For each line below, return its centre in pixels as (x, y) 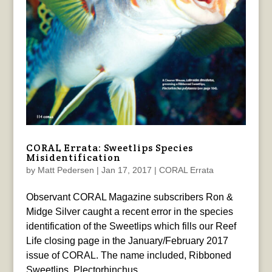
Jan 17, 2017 (126, 170)
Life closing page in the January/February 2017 (127, 240)
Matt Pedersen (66, 170)
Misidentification (73, 157)
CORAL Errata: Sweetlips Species (109, 148)
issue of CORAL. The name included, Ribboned (128, 255)
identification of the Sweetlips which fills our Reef (131, 226)
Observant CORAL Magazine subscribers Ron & (129, 197)
